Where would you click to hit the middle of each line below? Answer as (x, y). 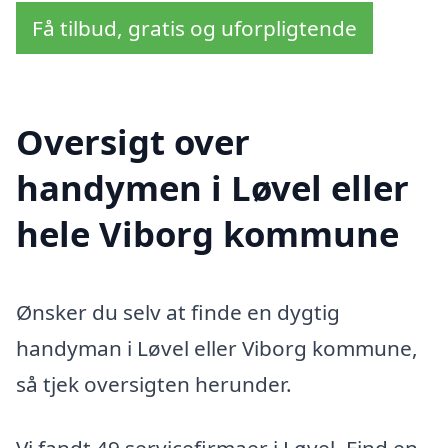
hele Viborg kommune (207, 234)
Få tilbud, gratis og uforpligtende (194, 28)
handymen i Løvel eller (212, 188)
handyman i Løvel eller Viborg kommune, (217, 348)
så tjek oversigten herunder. (154, 384)
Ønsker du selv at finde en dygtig (178, 312)
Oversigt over (133, 142)
